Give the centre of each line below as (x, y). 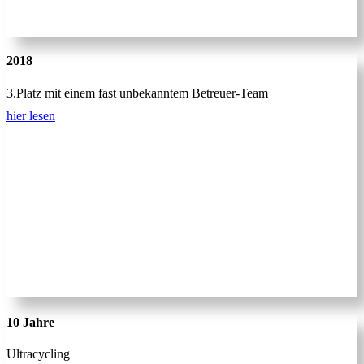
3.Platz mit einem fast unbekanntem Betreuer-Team (137, 93)
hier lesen (31, 115)
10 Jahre (30, 322)
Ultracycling (38, 353)
